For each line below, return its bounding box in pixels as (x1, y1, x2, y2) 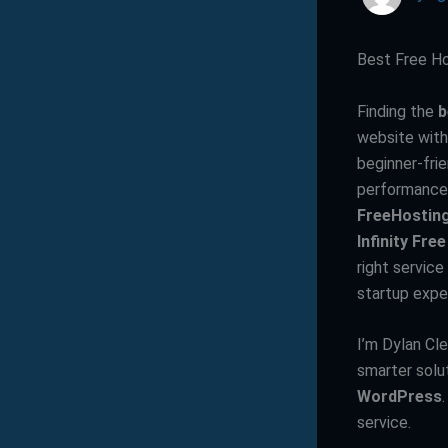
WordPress (357, 387, 442, 407)
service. (357, 413, 411, 433)
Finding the (357, 101, 438, 121)
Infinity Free (357, 231, 446, 251)
